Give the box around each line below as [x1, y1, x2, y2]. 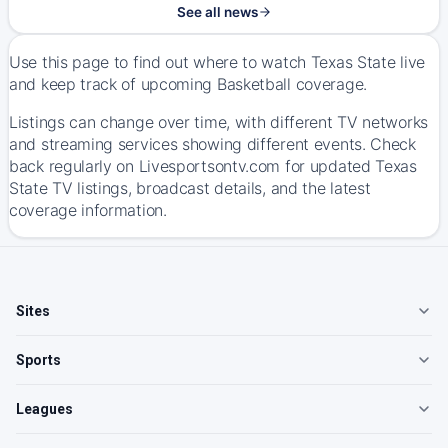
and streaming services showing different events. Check [9, 134, 416, 154]
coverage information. [9, 200, 167, 220]
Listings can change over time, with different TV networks [9, 112, 428, 132]
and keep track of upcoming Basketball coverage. [9, 74, 367, 94]
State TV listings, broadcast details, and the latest [9, 178, 371, 198]
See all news [176, 4, 258, 20]
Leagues [16, 401, 73, 417]
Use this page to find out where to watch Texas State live [9, 52, 425, 72]
